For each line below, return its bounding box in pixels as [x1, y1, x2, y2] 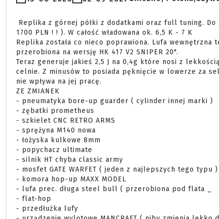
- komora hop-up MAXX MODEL [16, 175, 126, 183]
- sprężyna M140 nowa [16, 126, 96, 134]
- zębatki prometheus [16, 107, 94, 115]
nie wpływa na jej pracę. [16, 77, 102, 86]
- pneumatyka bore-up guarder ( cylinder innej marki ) [16, 97, 213, 105]
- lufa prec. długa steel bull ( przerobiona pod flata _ [16, 185, 212, 193]
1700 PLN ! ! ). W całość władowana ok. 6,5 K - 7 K [16, 28, 193, 37]
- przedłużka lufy [16, 204, 78, 213]
